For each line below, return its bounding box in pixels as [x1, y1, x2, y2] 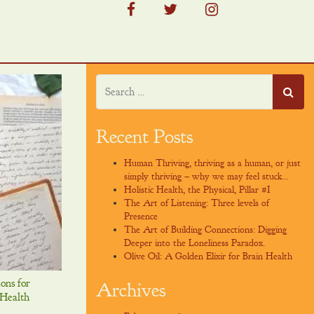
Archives [96, 278, 165, 303]
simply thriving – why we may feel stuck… [124, 170, 288, 182]
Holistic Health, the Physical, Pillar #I [124, 184, 271, 196]
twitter [177, 2, 207, 15]
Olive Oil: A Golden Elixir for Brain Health [124, 250, 292, 262]
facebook [135, 2, 181, 15]
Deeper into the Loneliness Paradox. [124, 237, 265, 249]
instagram [217, 2, 268, 15]
